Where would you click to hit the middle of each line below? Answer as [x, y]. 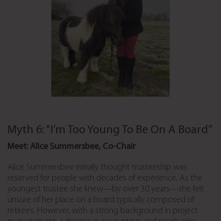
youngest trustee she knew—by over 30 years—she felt [106, 189]
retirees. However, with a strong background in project [103, 211]
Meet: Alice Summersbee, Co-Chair [72, 147]
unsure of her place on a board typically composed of [101, 200]
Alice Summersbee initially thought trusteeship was [97, 167]
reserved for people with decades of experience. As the [105, 178]
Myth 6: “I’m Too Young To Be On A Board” [110, 130]
